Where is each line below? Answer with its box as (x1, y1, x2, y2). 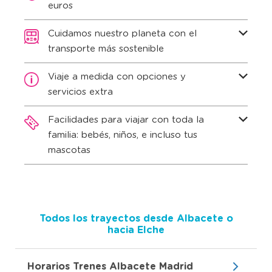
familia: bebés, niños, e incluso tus (48, 131, 197, 140)
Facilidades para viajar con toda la (48, 115, 204, 124)
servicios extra (48, 87, 113, 97)
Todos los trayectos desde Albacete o (39, 214, 233, 223)
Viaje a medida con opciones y (48, 72, 186, 81)
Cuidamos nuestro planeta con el (48, 29, 197, 38)
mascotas (48, 146, 90, 155)
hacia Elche (107, 225, 165, 235)
